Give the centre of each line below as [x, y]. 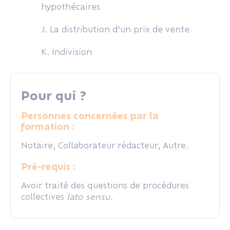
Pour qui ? [54, 95]
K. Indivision [66, 52]
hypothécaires [71, 7]
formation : [48, 127]
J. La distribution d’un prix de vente [115, 29]
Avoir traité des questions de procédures [105, 185]
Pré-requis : [48, 167]
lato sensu [89, 197]
